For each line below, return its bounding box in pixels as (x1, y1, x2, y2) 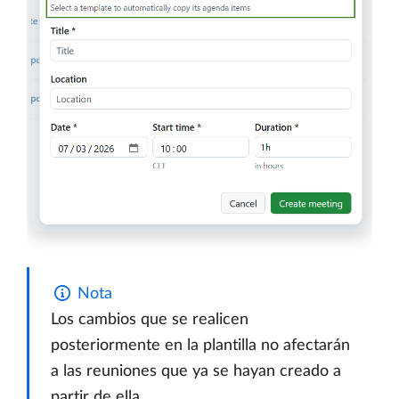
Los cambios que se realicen (51, 311, 248, 328)
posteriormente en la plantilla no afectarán (51, 337, 350, 354)
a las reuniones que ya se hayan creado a (51, 362, 341, 379)
